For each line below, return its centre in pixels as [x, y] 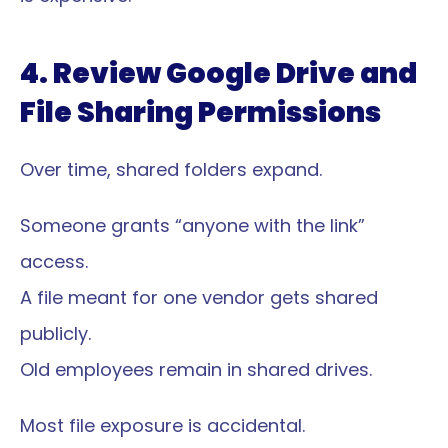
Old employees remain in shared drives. [196, 369]
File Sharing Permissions [200, 112]
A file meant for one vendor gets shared [199, 297]
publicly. [55, 333]
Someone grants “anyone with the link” [192, 225]
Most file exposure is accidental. [162, 425]
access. [54, 261]
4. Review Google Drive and [218, 73]
